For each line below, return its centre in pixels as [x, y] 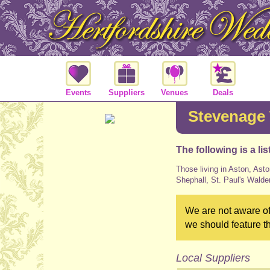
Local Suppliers [213, 258]
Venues [174, 92]
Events [78, 92]
